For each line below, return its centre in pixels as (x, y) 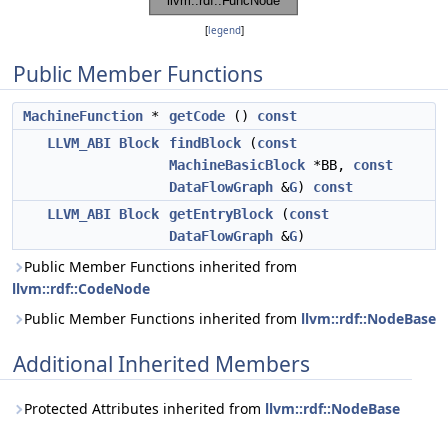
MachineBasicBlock (237, 165)
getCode (197, 116)
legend (224, 30)
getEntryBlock (221, 214)
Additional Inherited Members (161, 364)
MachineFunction (83, 116)
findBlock (205, 143)
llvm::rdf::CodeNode (81, 288)
